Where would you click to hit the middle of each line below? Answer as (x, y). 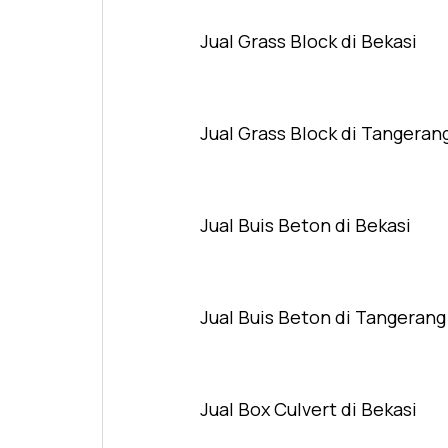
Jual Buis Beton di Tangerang (323, 317)
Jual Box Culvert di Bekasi (308, 409)
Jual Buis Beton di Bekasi (305, 225)
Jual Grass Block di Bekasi (308, 41)
